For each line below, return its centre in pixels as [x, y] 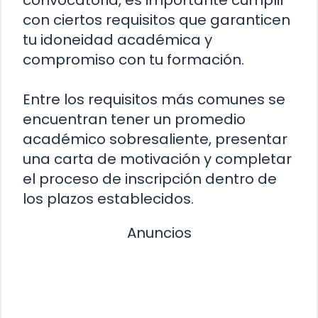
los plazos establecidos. [108, 199]
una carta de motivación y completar [157, 159]
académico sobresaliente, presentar [155, 139]
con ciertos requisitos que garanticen [157, 20]
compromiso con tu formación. [133, 60]
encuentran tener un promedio [134, 120]
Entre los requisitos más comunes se [154, 100]
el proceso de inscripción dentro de [150, 179]
